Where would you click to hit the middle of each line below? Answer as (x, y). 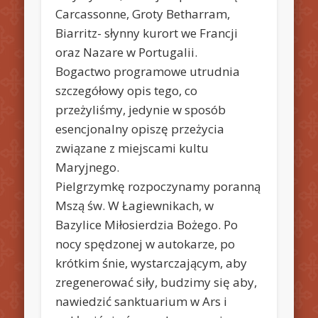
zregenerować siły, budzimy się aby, (157, 282)
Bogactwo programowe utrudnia (148, 71)
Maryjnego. (88, 167)
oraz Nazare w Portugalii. (127, 52)
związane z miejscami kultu (132, 148)
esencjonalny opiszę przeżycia (140, 128)
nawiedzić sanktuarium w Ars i (142, 301)
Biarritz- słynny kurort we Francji (147, 33)
